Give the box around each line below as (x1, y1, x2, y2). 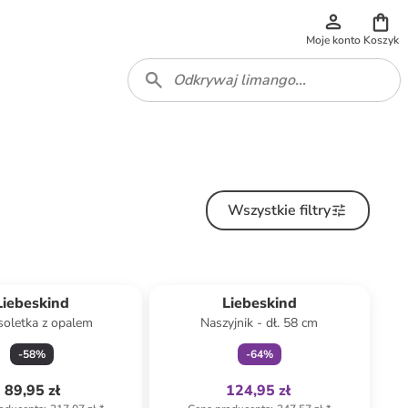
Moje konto (306, 33, 361, 47)
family (270, 270, 301, 285)
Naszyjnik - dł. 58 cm (200, 314, 319, 331)
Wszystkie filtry (228, 200, 331, 220)
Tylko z (232, 270, 268, 285)
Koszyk (362, 33, 399, 47)
